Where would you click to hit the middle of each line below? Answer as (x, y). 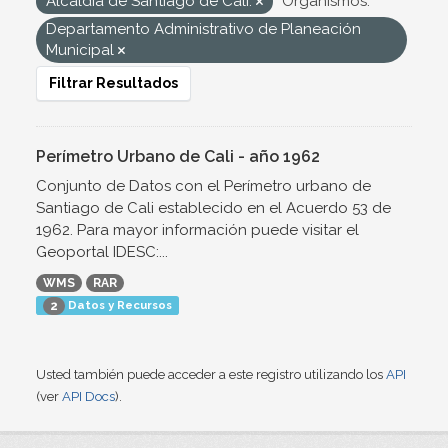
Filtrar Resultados (113, 83)
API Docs (88, 397)
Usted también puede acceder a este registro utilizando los (211, 375)
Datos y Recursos (118, 305)
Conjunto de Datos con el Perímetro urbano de (203, 186)
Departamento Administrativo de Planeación (203, 29)
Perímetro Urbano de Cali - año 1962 (178, 156)
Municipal (82, 50)
